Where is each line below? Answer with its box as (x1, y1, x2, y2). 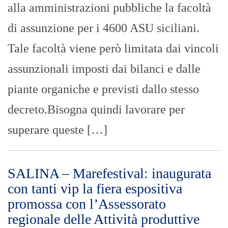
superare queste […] (8, 123, 107, 137)
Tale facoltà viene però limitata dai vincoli (8, 42, 219, 55)
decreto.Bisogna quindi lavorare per (8, 103, 185, 117)
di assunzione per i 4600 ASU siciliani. (8, 21, 199, 35)
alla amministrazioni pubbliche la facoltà (8, 1, 211, 15)
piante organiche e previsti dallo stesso (8, 82, 199, 96)
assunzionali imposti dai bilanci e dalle (8, 62, 201, 76)
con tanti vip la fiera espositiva (8, 181, 182, 197)
